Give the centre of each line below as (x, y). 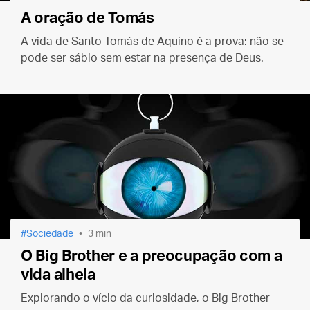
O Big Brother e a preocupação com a (152, 256)
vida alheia (58, 275)
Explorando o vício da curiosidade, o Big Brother (145, 298)
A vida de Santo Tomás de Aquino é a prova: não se (152, 42)
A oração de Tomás (88, 18)
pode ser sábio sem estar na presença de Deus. (142, 58)
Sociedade (50, 234)
